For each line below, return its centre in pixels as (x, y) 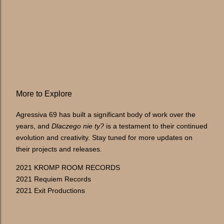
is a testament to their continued (156, 126)
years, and (34, 126)
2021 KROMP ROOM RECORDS (68, 167)
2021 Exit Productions (50, 190)
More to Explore (44, 94)
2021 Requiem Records (53, 179)
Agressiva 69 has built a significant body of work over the (106, 114)
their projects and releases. (59, 149)
